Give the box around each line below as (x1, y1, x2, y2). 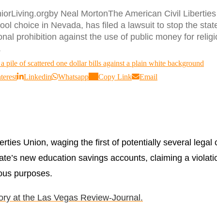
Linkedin (24, 72, 51, 81)
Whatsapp (58, 72, 89, 81)
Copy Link (98, 72, 132, 81)
